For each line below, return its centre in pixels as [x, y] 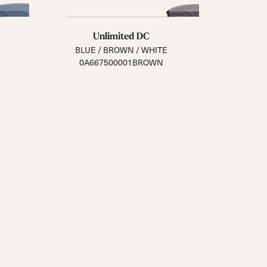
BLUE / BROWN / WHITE [121, 50]
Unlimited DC [121, 36]
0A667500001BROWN [121, 62]
